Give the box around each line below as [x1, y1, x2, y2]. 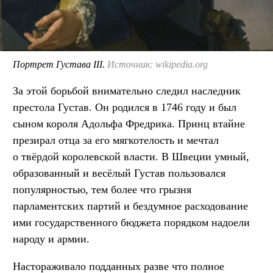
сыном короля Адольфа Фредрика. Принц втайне [13, 117, 245, 130]
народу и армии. [13, 232, 90, 245]
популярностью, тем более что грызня [13, 183, 191, 196]
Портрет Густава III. [13, 58, 107, 69]
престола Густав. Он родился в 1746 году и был [13, 101, 236, 113]
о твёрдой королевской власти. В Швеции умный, [13, 150, 249, 163]
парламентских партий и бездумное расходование [13, 199, 248, 212]
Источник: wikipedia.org [107, 58, 208, 69]
